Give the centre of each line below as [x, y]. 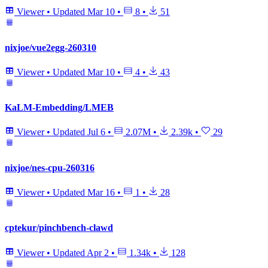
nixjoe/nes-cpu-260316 [50, 167]
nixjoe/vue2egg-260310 [51, 47]
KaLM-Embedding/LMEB [59, 108]
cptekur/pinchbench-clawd [59, 228]
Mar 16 [101, 192]
